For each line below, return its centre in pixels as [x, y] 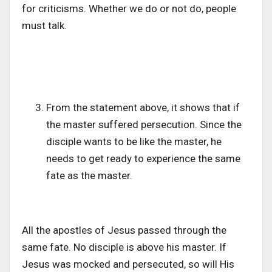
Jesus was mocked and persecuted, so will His [128, 264]
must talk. [44, 26]
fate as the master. [89, 176]
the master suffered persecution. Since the [144, 125]
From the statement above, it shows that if [143, 108]
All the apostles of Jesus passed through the [124, 230]
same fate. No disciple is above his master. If [124, 247]
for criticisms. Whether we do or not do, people [129, 9]
